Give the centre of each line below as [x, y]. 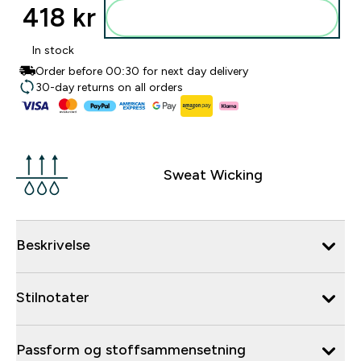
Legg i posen [232, 18]
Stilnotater [53, 297]
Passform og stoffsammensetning [131, 349]
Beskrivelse [53, 245]
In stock [53, 50]
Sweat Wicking [213, 174]
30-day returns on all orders [109, 87]
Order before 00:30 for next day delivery [142, 71]
